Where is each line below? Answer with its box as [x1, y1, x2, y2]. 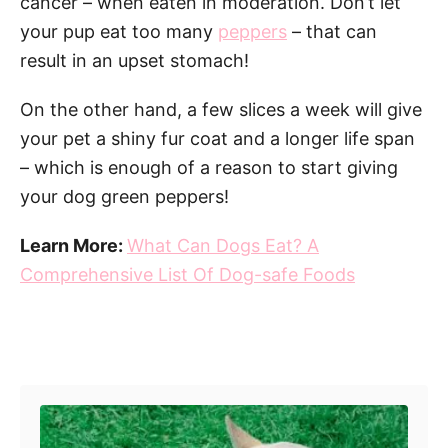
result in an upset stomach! [20, 49, 249, 71]
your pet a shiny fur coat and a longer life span [20, 127, 415, 149]
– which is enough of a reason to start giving [20, 156, 398, 178]
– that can [287, 20, 377, 42]
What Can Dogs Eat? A [127, 234, 319, 256]
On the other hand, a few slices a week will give [20, 98, 422, 120]
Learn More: [20, 234, 127, 256]
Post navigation [19, 340, 223, 374]
